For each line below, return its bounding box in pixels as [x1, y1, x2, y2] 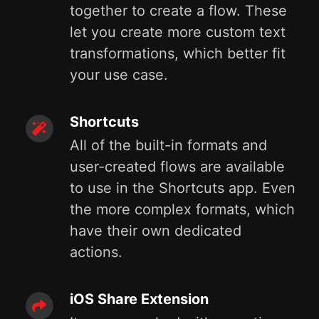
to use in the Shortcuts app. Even [70, 179, 296, 197]
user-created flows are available [70, 158, 285, 175]
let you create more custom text [70, 23, 286, 41]
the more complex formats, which [70, 201, 295, 218]
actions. [70, 244, 122, 261]
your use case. [70, 66, 168, 83]
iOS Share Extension [70, 291, 209, 308]
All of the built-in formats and [70, 137, 267, 154]
